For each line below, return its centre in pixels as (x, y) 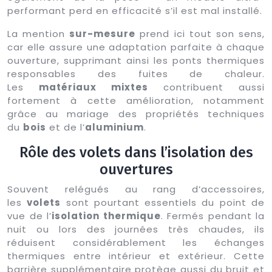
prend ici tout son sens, (200, 33)
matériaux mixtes (93, 87)
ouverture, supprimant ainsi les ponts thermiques (136, 60)
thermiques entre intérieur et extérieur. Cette (136, 256)
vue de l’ (29, 216)
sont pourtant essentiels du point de (163, 202)
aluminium (114, 127)
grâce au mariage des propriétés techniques (136, 114)
